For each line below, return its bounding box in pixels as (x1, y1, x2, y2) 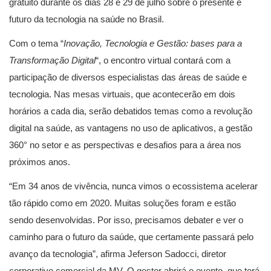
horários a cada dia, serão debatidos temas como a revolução (9, 106, 252, 116)
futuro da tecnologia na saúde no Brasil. (9, 14, 164, 24)
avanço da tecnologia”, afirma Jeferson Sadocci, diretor (9, 249, 226, 259)
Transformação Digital (9, 55, 96, 65)
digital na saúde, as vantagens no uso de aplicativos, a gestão (9, 123, 252, 133)
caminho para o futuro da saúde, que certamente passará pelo (9, 232, 253, 242)
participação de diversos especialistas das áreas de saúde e (9, 72, 247, 82)
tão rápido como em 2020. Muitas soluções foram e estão (9, 198, 236, 208)
